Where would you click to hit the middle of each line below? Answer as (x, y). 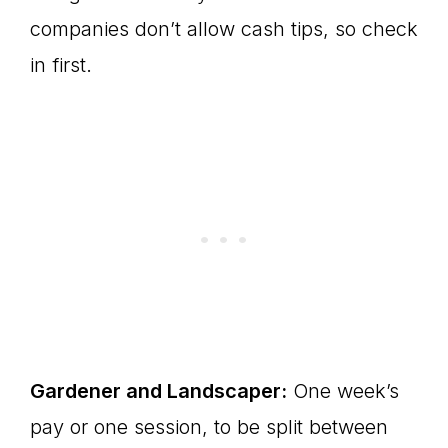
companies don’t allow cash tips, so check (224, 29)
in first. (61, 65)
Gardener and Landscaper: (158, 391)
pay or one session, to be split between (209, 427)
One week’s (343, 391)
